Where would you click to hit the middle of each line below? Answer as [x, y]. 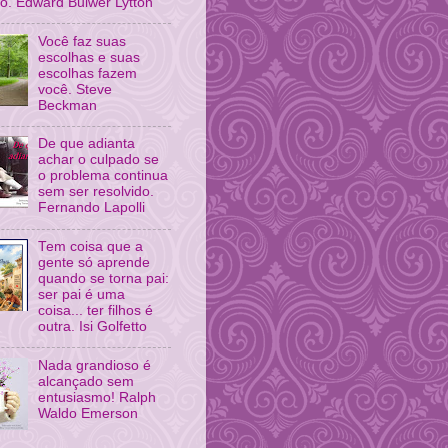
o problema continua [103, 176]
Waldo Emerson [88, 413]
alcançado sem [86, 381]
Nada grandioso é [95, 365]
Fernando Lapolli [92, 208]
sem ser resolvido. [96, 192]
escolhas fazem [88, 73]
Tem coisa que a [91, 246]
